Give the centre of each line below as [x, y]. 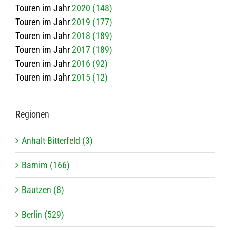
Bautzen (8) [43, 190]
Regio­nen [32, 114]
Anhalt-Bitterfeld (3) [57, 141]
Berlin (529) [43, 215]
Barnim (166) [46, 165]
